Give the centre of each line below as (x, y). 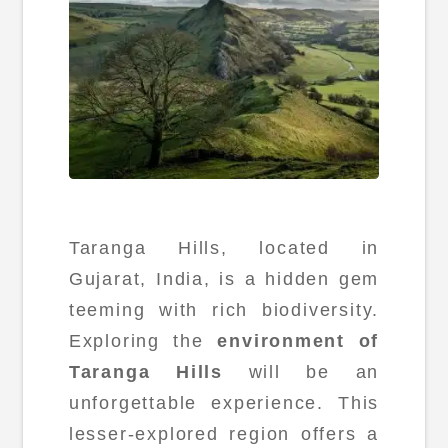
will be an (301, 372)
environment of (298, 341)
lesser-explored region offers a (224, 434)
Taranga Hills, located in (224, 248)
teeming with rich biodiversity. (224, 310)
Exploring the (143, 341)
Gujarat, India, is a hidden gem (224, 279)
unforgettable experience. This (224, 403)
